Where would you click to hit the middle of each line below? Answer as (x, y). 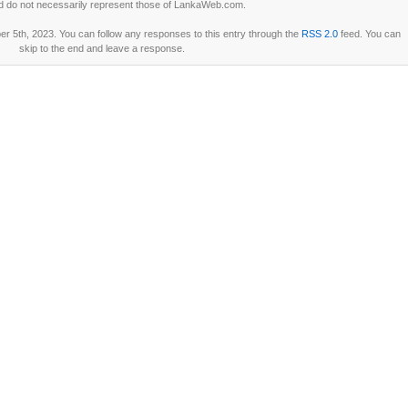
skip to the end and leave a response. (102, 48)
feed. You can (369, 34)
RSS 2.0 (319, 34)
